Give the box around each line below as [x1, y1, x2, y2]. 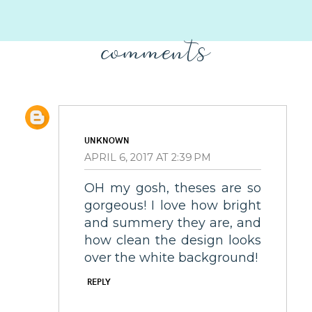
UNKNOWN [84, 134, 130, 146]
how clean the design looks [84, 233, 261, 249]
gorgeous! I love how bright [84, 198, 261, 214]
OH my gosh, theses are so [84, 180, 261, 196]
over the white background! [84, 250, 258, 266]
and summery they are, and [84, 215, 261, 231]
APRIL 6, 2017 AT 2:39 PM [84, 150, 211, 164]
